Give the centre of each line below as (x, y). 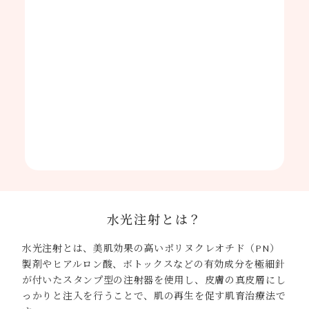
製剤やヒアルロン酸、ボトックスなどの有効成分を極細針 (154, 264)
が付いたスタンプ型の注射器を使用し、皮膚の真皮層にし (154, 280)
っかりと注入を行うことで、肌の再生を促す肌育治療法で (154, 296)
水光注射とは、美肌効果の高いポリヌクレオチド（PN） (151, 248)
